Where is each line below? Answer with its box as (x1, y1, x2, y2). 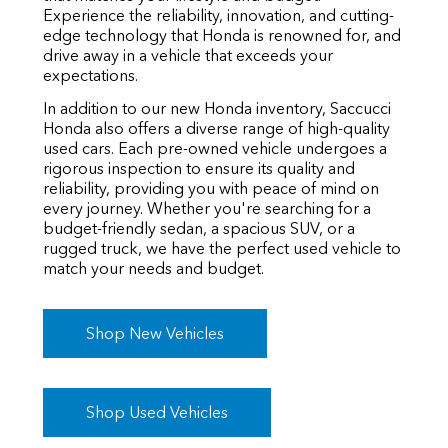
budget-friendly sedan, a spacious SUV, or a (42, 219, 355, 239)
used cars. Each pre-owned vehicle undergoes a (42, 139, 387, 159)
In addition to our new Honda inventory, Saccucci (42, 99, 391, 119)
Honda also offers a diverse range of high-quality (42, 119, 390, 139)
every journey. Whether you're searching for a (42, 199, 371, 219)
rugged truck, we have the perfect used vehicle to (42, 239, 401, 259)
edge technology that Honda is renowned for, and (42, 26, 401, 46)
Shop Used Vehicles (85, 403, 228, 423)
